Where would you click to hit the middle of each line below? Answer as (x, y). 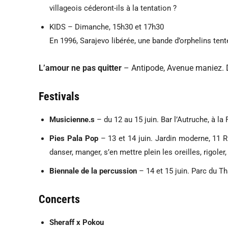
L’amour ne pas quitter (80, 68)
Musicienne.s (72, 119)
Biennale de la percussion (93, 171)
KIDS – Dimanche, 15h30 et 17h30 (107, 27)
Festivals (59, 96)
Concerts (59, 199)
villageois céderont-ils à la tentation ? (113, 8)
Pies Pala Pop (75, 138)
